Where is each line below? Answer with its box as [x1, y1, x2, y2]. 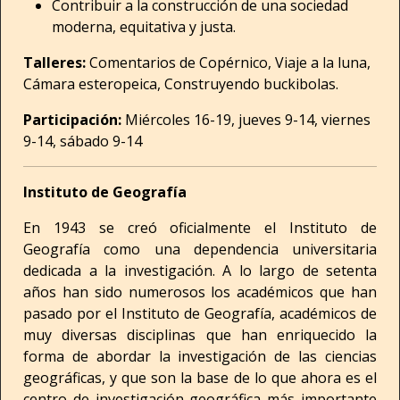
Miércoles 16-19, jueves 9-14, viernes [125, 110, 371, 129]
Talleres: [23, 53, 89, 72]
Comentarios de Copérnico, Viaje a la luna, [89, 53, 371, 72]
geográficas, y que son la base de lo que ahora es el [23, 368, 377, 387]
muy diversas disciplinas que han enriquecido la [23, 325, 377, 345]
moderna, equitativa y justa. [52, 17, 236, 37]
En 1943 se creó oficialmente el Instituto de [23, 218, 377, 237]
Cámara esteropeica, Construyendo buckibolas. [23, 74, 338, 94]
